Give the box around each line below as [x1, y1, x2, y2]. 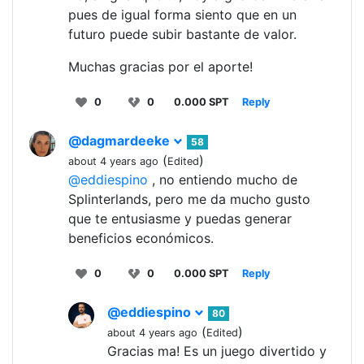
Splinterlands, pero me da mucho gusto [68, 191, 310, 208]
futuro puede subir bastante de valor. [68, 26, 297, 43]
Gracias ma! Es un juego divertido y [107, 343, 327, 360]
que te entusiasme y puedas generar [68, 210, 292, 227]
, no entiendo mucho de [148, 171, 297, 188]
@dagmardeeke [68, 132, 173, 149]
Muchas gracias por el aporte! [68, 58, 253, 76]
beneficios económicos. [68, 230, 214, 247]
